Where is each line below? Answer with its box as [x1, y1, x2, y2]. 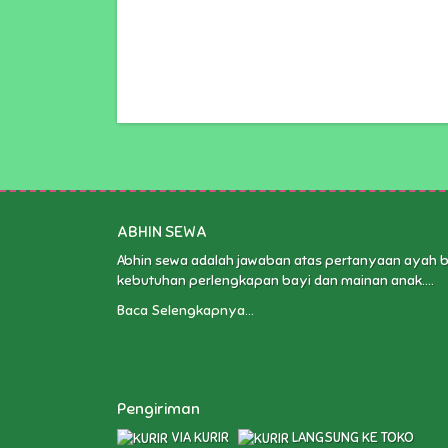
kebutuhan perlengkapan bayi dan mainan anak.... [117, 272, 434, 290]
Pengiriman [117, 399, 200, 420]
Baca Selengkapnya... [117, 302, 254, 320]
